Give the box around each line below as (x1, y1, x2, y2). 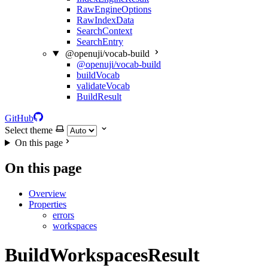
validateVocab (77, 81, 130, 91)
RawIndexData (77, 15, 134, 25)
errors (53, 209, 74, 220)
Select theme (5, 125, 53, 135)
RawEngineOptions (77, 4, 151, 14)
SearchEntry (77, 36, 123, 47)
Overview (29, 188, 66, 199)
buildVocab (77, 70, 120, 80)
